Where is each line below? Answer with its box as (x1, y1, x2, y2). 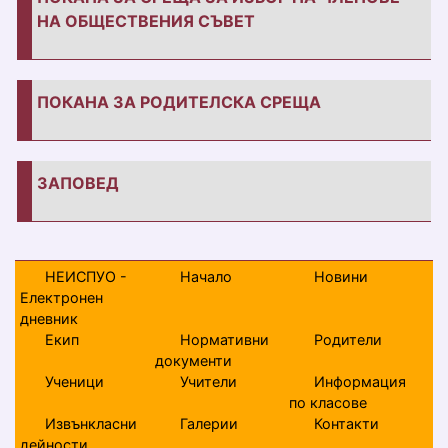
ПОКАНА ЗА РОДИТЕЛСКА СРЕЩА (37, 92, 321, 112)
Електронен (20, 289, 103, 306)
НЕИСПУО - (45, 268, 127, 285)
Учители (179, 373, 237, 390)
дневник (20, 310, 78, 327)
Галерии (179, 415, 238, 432)
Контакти (314, 415, 380, 432)
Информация (314, 373, 407, 390)
